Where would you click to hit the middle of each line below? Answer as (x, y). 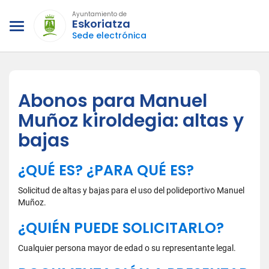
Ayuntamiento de (99, 14)
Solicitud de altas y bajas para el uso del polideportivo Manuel (131, 190)
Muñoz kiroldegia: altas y (131, 121)
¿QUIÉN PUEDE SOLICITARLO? (121, 228)
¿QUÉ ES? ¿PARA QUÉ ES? (106, 170)
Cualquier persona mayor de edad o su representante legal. (127, 248)
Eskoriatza (101, 24)
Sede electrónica (109, 35)
